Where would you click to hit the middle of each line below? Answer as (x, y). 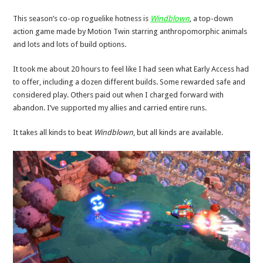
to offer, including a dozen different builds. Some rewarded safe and (129, 82)
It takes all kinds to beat (54, 132)
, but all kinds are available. (178, 132)
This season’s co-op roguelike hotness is (82, 18)
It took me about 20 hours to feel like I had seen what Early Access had (131, 69)
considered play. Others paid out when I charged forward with (119, 95)
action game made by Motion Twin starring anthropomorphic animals (130, 31)
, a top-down (212, 18)
